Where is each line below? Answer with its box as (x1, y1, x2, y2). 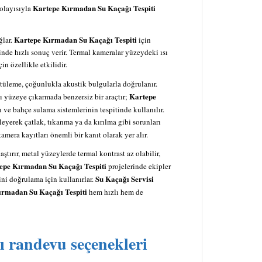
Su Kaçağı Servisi (95, 173, 154, 184)
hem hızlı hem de (87, 186, 143, 197)
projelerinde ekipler (106, 160, 171, 171)
